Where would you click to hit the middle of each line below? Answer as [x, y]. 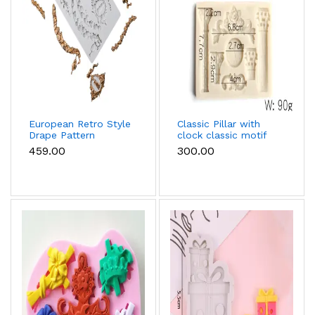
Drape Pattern [62, 135]
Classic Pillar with [219, 124]
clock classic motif [222, 135]
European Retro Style [80, 124]
